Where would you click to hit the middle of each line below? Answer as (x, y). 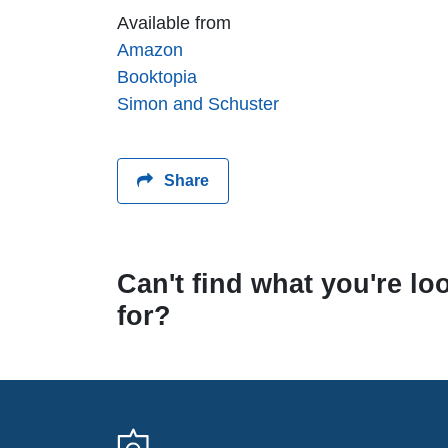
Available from (174, 23)
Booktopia (157, 77)
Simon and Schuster (198, 104)
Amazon (150, 50)
